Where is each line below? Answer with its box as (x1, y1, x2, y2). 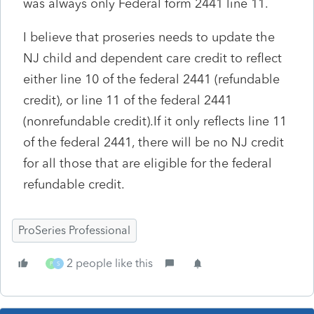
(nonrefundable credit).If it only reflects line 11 (23, 113, 287, 129)
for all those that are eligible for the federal (23, 155, 272, 171)
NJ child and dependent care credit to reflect (23, 50, 282, 66)
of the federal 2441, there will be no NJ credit (23, 134, 284, 150)
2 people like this (67, 256, 153, 270)
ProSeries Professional (18, 223, 130, 237)
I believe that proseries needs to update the (23, 29, 275, 45)
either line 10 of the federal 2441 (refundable (23, 71, 280, 87)
